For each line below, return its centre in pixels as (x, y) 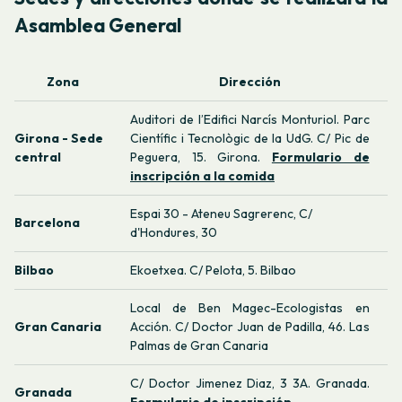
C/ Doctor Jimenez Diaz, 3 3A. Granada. (250, 384)
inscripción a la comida (202, 176)
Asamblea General (98, 25)
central (38, 157)
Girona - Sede (59, 139)
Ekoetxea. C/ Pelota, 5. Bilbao (213, 271)
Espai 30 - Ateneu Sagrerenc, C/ (221, 214)
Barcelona (47, 223)
